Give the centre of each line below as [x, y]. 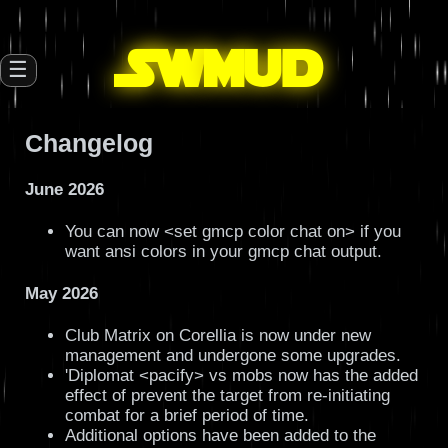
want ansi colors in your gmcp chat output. [223, 252]
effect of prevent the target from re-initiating [227, 396]
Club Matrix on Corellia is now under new [217, 336]
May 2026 [61, 294]
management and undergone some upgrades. [232, 356]
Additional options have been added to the [220, 436]
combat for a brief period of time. [186, 416]
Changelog [88, 142]
